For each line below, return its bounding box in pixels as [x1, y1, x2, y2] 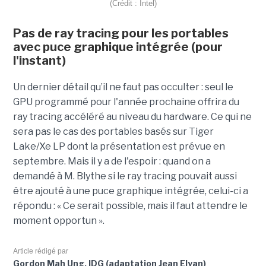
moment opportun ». [12, 214, 104, 226]
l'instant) [12, 53, 66, 68]
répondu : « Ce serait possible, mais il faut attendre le [12, 199, 248, 211]
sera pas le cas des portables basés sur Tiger [12, 125, 214, 137]
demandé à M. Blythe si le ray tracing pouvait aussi [12, 170, 237, 182]
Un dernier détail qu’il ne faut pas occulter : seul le [12, 81, 233, 93]
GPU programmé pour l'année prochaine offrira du [12, 96, 239, 107]
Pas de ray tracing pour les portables [12, 26, 229, 40]
